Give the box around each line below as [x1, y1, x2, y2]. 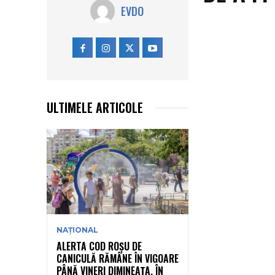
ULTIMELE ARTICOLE [47, 98, 143, 117]
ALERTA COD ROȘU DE [56, 238, 142, 254]
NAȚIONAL [56, 225, 98, 234]
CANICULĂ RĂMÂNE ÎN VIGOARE [56, 250, 179, 266]
